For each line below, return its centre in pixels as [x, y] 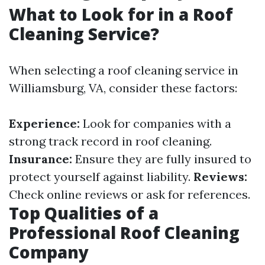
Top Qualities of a [84, 213]
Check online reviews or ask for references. [130, 194]
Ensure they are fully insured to [162, 159]
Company [49, 252]
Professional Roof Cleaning [124, 232]
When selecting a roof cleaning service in [124, 70]
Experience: [44, 123]
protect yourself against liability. [101, 177]
